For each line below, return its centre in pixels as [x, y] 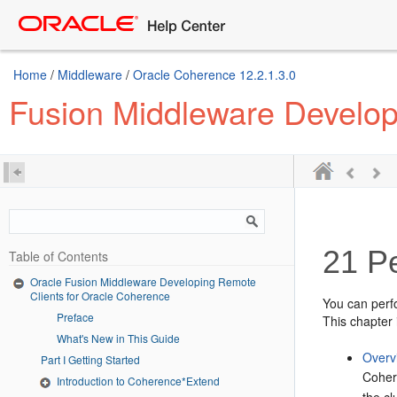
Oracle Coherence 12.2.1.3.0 [214, 74]
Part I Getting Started [101, 359]
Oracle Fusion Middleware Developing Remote [143, 281]
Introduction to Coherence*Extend [138, 380]
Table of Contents [58, 256]
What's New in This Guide [118, 338]
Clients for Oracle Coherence [100, 295]
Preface [75, 316]
